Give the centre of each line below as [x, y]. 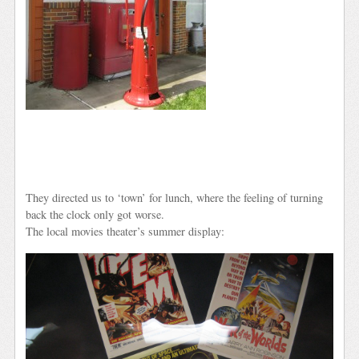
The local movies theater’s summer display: [125, 231]
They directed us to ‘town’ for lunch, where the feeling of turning [175, 197]
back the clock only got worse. [95, 214]
